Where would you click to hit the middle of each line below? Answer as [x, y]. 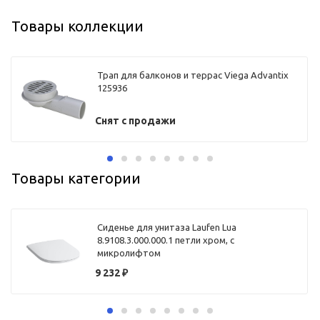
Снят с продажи [136, 121]
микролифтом [129, 253]
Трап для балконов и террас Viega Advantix [193, 75]
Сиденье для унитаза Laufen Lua [167, 227]
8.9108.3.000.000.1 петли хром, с [166, 240]
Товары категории [76, 178]
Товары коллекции [77, 26]
